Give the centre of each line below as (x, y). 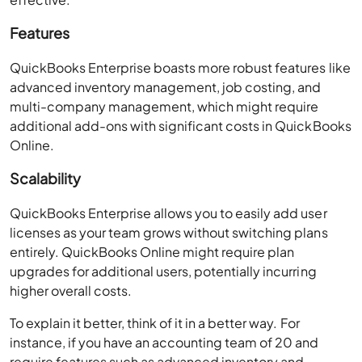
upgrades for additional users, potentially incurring (163, 271)
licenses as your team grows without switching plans (169, 233)
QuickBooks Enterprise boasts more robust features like (180, 68)
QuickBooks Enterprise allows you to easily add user (168, 213)
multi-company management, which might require (164, 107)
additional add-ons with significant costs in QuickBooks (181, 126)
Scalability (46, 179)
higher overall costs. (71, 291)
